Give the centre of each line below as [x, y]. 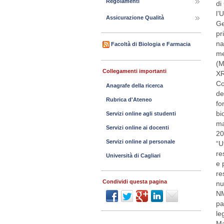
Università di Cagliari [133, 155]
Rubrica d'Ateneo [129, 99]
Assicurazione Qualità [135, 17]
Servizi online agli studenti [141, 113]
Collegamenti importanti [134, 71]
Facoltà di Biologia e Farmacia [151, 44]
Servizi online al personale [140, 141]
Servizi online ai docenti [137, 127]
